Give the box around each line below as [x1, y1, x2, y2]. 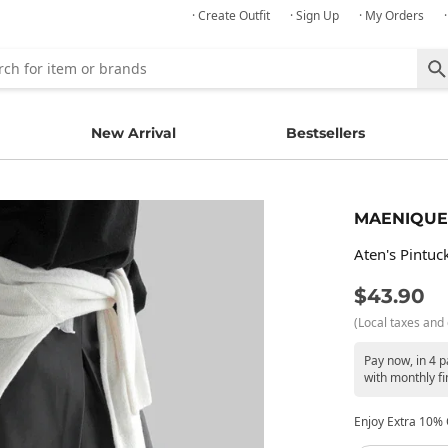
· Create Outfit [192, 7, 270, 24]
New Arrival [90, 124, 176, 142]
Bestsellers [286, 124, 366, 142]
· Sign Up [290, 7, 339, 24]
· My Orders [359, 7, 424, 24]
